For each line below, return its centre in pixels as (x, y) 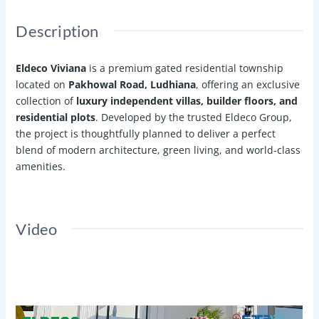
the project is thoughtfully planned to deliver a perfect (146, 134)
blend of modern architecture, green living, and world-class (158, 150)
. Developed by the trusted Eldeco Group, (194, 117)
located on (42, 85)
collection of (46, 101)
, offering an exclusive (248, 85)
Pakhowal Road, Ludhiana (132, 85)
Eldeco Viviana (51, 68)
